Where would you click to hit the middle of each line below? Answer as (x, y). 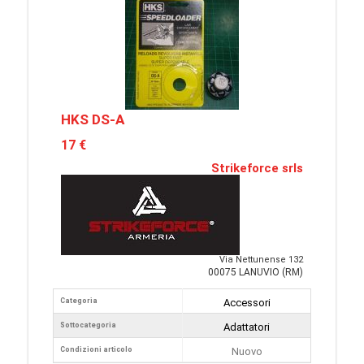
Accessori (247, 303)
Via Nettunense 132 (261, 260)
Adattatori (247, 327)
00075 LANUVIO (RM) (256, 272)
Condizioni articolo (96, 349)
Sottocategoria (88, 325)
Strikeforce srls (257, 168)
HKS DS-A (93, 119)
